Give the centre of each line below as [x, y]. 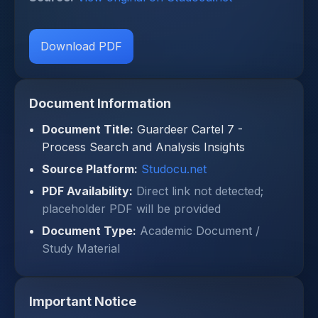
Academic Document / [200, 231]
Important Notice [83, 302]
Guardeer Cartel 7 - [190, 130]
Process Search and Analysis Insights [143, 147]
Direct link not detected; [200, 191]
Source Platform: [90, 169]
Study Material [81, 249]
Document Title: [88, 130]
